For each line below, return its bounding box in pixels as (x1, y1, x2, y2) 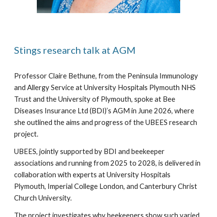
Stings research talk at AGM (14, 44, 136, 56)
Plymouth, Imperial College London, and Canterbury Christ (14, 182, 198, 191)
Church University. (14, 194, 74, 202)
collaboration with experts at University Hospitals (14, 170, 171, 179)
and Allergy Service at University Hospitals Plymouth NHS (14, 83, 196, 92)
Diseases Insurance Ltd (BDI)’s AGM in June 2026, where (14, 107, 195, 115)
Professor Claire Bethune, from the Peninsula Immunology (14, 72, 199, 80)
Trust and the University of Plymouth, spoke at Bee (14, 95, 176, 104)
